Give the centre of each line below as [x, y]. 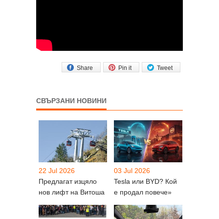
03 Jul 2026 [132, 170]
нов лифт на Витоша [72, 192]
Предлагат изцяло [68, 181]
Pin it [125, 68]
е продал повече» [143, 192]
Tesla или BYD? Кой [145, 181]
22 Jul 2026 [57, 170]
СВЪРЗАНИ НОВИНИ [71, 100]
